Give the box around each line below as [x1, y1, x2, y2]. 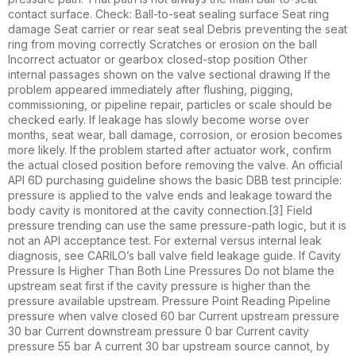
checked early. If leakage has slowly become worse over [8, 113, 309, 127]
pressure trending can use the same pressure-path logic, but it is [8, 219, 346, 233]
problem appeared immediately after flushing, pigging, [8, 83, 293, 97]
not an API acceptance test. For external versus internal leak [8, 234, 322, 248]
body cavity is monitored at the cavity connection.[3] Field [8, 203, 312, 218]
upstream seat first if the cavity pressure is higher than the [8, 279, 311, 293]
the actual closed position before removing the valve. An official [8, 158, 342, 172]
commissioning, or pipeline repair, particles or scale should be [8, 98, 332, 112]
